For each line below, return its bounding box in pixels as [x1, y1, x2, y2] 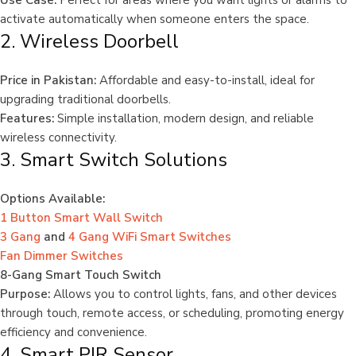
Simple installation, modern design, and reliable [54, 110, 314, 127]
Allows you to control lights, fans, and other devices [50, 286, 337, 303]
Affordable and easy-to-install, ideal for [96, 72, 315, 89]
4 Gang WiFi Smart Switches [68, 229, 231, 246]
